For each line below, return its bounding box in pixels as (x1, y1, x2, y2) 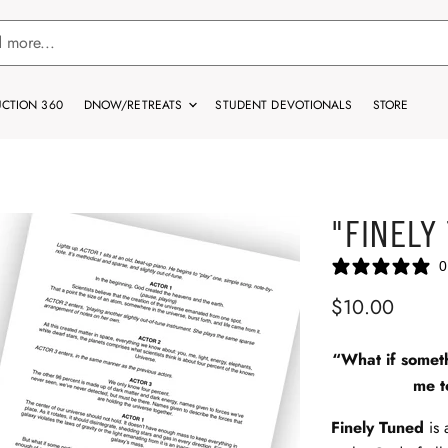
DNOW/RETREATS (83, 96, 187, 114)
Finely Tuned (331, 416, 425, 439)
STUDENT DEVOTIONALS (215, 96, 352, 114)
